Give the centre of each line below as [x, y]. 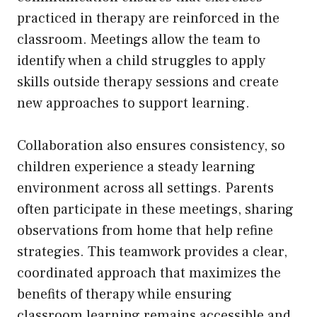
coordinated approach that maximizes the [149, 273]
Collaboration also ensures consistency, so [151, 145]
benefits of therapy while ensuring [125, 294]
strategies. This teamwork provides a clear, [152, 252]
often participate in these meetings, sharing [155, 209]
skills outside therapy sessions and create [148, 82]
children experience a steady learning [136, 167]
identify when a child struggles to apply [141, 60]
